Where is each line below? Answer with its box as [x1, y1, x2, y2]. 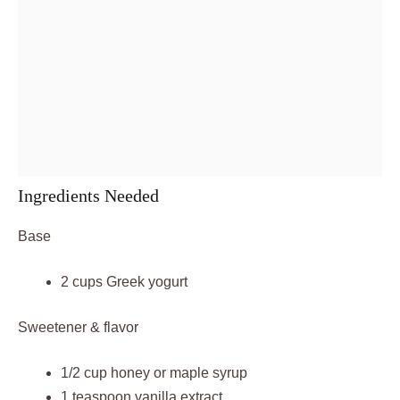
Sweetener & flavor [18, 320, 138, 335]
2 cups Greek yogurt [61, 274, 187, 289]
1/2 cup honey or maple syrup [61, 365, 247, 380]
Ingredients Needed [18, 186, 159, 205]
